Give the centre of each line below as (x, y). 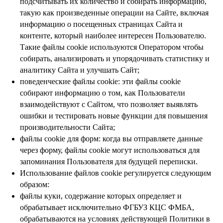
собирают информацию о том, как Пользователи (103, 93)
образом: (35, 184)
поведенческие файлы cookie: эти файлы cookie (100, 81)
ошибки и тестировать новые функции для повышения (114, 116)
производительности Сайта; (67, 127)
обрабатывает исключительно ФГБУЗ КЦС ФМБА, (107, 207)
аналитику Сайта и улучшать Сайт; (80, 70)
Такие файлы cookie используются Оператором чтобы (112, 47)
